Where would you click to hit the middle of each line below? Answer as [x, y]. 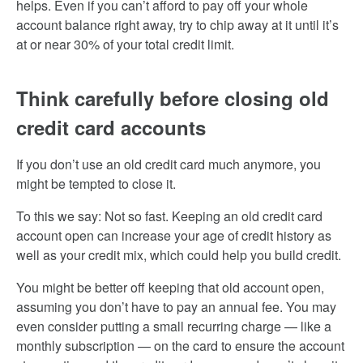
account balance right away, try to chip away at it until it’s [177, 25]
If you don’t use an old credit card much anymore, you [169, 164]
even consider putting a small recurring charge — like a [174, 326]
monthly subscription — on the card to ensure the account [180, 346]
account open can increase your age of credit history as [174, 235]
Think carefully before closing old [173, 98]
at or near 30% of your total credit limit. [125, 44]
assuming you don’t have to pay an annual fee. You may [176, 307]
